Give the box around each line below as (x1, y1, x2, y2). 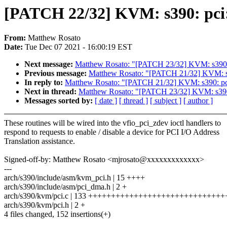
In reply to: (24, 78, 65, 87)
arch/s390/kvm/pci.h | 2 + (4, 201, 85, 210)
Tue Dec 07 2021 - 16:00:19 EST (25, 43, 132, 52)
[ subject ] (150, 96, 181, 105)
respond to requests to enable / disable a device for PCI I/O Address (4, 128, 219, 137)
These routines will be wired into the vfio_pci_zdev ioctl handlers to (4, 119, 221, 128)
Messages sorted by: (24, 96, 95, 105)
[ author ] (183, 96, 213, 105)
